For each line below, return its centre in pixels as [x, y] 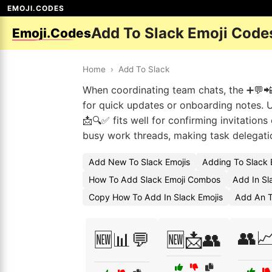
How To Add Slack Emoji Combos [155, 179]
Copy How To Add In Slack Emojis [156, 197]
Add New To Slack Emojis [139, 162]
